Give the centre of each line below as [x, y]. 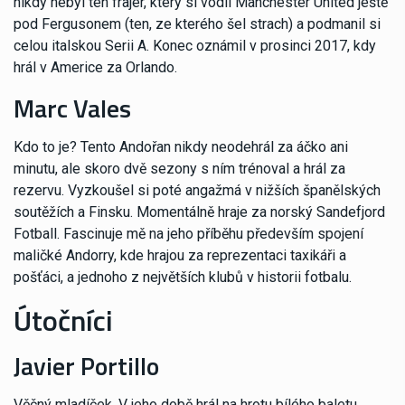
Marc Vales [72, 108]
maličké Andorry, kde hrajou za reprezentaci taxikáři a [180, 256]
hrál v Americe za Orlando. [95, 68]
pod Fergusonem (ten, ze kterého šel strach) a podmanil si [197, 24]
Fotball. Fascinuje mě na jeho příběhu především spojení [188, 234]
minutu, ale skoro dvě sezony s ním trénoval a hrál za [179, 169]
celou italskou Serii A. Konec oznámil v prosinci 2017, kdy [195, 46]
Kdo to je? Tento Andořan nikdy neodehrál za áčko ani [181, 147]
